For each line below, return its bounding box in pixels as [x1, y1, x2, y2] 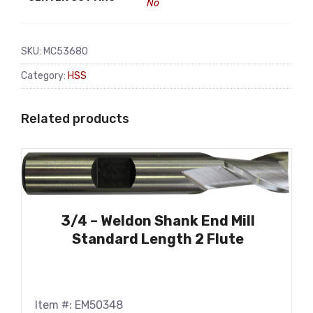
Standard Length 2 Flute [72, 230, 244, 247]
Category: [21, 69, 68, 82]
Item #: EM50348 [35, 298, 123, 312]
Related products [21, 110, 129, 126]
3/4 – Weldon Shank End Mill [61, 212, 255, 229]
